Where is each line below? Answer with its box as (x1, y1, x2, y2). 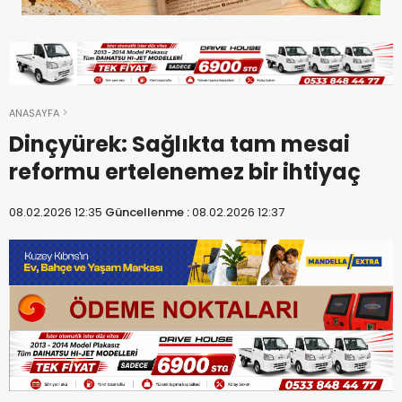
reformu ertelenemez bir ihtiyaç (9, 156, 361, 187)
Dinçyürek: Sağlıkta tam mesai (9, 128, 350, 159)
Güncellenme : (105, 203, 192, 221)
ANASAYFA (9, 105, 59, 120)
